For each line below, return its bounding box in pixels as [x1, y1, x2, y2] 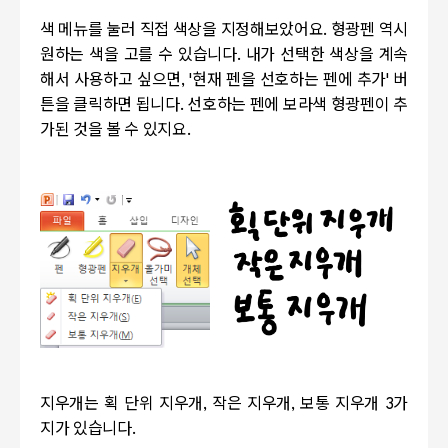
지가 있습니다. [40, 419, 140, 440]
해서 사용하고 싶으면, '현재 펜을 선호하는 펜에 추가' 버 [40, 71, 408, 92]
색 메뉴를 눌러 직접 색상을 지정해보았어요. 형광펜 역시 [40, 21, 408, 42]
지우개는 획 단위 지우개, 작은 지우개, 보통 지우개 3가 [40, 394, 408, 415]
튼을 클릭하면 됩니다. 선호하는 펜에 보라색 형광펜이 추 [40, 96, 408, 117]
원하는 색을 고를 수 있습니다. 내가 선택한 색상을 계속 [40, 46, 408, 67]
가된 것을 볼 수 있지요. [40, 121, 191, 142]
